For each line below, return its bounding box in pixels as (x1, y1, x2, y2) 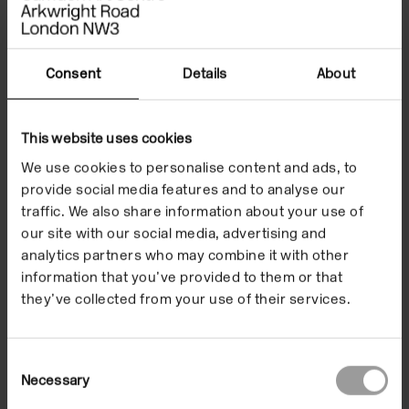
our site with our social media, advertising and (21, 225, 327, 242)
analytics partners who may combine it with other (21, 246, 349, 264)
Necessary (21, 372, 89, 389)
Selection (6, 375, 62, 392)
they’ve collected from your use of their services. (21, 290, 351, 308)
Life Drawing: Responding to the (30, 142, 346, 170)
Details (183, 65, 226, 82)
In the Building (30, 210, 132, 229)
